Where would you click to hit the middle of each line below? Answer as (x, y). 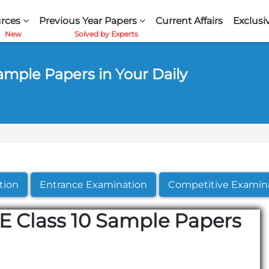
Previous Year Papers (88, 21)
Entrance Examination (94, 185)
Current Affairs (189, 21)
